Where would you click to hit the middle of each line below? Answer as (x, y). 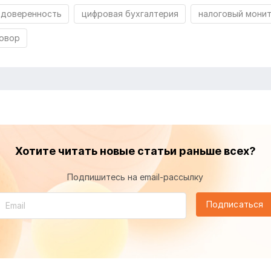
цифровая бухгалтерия (130, 14)
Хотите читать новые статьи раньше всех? (135, 151)
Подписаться (235, 204)
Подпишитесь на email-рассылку (135, 177)
